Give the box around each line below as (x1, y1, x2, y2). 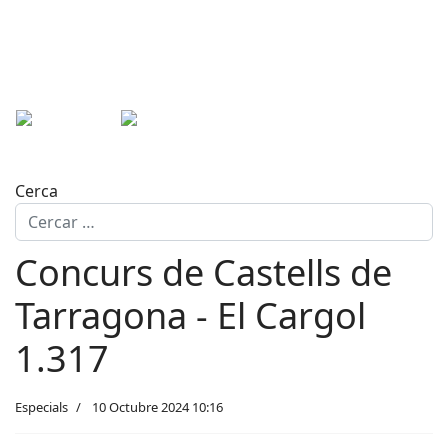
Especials (15, 398, 68, 416)
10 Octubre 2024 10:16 (92, 398, 223, 416)
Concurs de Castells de (15, 248, 392, 297)
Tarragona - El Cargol (15, 291, 366, 340)
